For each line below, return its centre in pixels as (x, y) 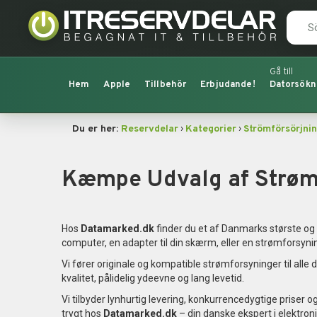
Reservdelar (150, 129)
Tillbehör (166, 85)
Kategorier (211, 129)
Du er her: (97, 129)
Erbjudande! (228, 85)
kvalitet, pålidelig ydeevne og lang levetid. (153, 278)
